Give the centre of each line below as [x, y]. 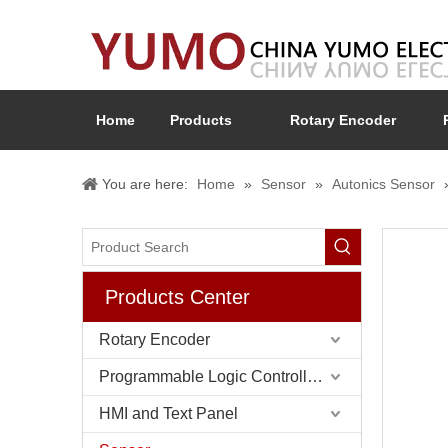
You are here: [145, 184]
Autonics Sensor [383, 184]
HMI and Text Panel [168, 413]
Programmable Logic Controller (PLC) [315, 376]
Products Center [177, 297]
